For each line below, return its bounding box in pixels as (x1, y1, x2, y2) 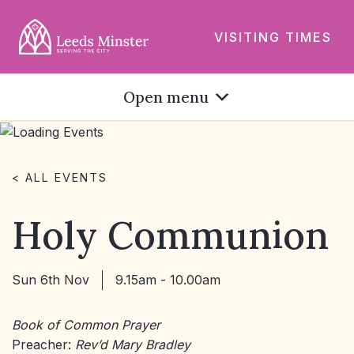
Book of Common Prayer (12, 317, 160, 333)
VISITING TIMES (214, 28, 332, 44)
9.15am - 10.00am (115, 272, 220, 288)
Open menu (122, 88, 209, 107)
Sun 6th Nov (12, 272, 89, 288)
